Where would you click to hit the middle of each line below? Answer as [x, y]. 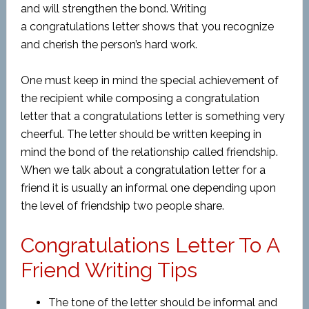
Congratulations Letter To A [150, 245]
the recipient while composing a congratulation [140, 98]
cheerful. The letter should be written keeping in [141, 134]
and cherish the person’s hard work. [109, 44]
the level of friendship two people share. [122, 206]
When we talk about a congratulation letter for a [143, 170]
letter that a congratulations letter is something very [152, 116]
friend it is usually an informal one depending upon [148, 188]
